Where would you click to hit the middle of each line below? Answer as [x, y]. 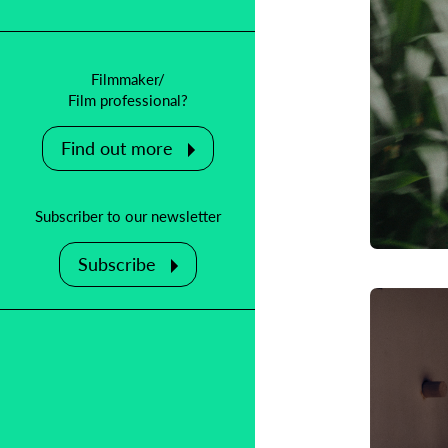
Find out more [116, 148]
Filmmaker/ [127, 79]
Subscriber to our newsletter [127, 216]
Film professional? [127, 100]
